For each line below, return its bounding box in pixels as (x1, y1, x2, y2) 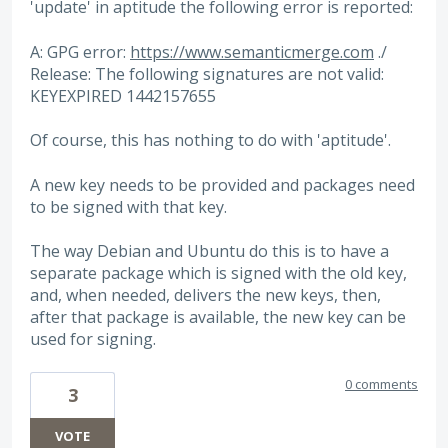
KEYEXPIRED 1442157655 (30, 84, 216, 107)
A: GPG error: (30, 40, 130, 63)
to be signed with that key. (30, 195, 227, 218)
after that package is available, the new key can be (30, 306, 406, 329)
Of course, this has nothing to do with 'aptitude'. (30, 129, 391, 152)
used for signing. (30, 328, 156, 351)
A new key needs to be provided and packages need (30, 173, 415, 196)
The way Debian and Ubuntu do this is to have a (30, 240, 389, 263)
